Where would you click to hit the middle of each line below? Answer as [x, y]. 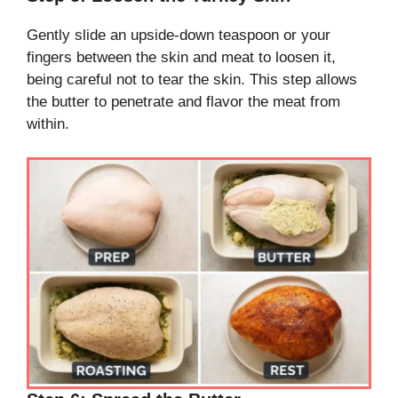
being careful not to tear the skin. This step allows [192, 79]
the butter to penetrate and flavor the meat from [183, 101]
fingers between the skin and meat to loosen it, [181, 57]
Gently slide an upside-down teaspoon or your [179, 35]
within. [48, 123]
